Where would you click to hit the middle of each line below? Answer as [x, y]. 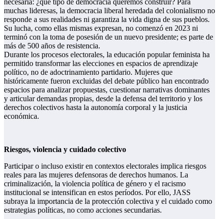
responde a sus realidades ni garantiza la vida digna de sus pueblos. [107, 19]
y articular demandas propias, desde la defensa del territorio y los [103, 98]
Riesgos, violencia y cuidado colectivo [65, 149]
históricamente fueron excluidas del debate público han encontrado [106, 81]
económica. [22, 116]
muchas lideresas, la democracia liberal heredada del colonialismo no [109, 10]
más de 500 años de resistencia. [52, 45]
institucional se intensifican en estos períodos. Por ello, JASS [97, 192]
